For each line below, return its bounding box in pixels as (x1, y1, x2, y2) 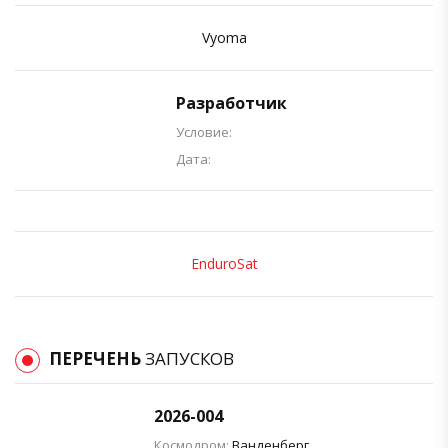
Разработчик (176, 91, 287, 114)
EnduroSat (190, 253, 258, 273)
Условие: (176, 122, 232, 141)
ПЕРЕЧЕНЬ (49, 346, 145, 370)
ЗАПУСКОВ (145, 346, 234, 370)
